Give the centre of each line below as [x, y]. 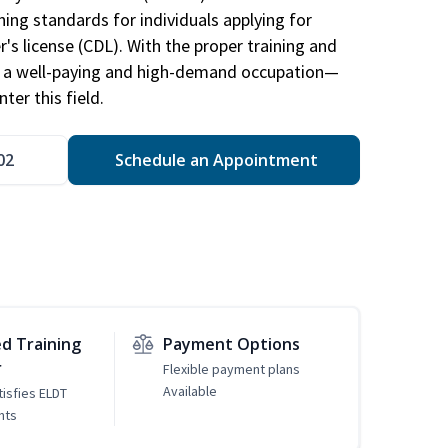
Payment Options [231, 344]
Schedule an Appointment [214, 160]
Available [189, 391]
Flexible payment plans [231, 369]
